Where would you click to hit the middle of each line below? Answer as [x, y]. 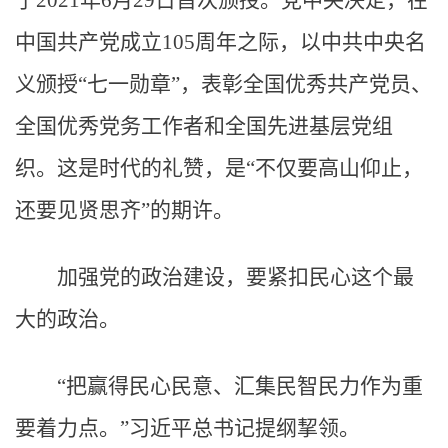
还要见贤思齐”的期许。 [124, 210]
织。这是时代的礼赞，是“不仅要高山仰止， [219, 168]
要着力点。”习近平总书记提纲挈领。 [187, 428]
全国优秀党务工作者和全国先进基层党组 [204, 126]
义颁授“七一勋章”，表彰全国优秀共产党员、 [223, 84]
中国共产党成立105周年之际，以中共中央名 [220, 42]
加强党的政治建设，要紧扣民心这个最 [235, 277]
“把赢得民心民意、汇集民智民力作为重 [240, 386]
